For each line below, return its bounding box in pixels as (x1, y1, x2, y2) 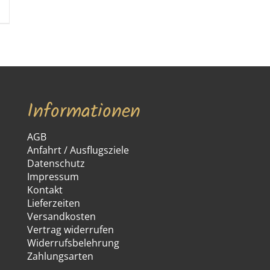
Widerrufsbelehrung (27, 236, 119, 250)
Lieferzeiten (27, 196, 80, 210)
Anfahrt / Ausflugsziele (27, 143, 129, 157)
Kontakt (27, 183, 63, 196)
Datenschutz (27, 156, 85, 170)
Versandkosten (27, 209, 96, 223)
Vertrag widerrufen (27, 222, 114, 236)
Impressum (27, 169, 79, 183)
